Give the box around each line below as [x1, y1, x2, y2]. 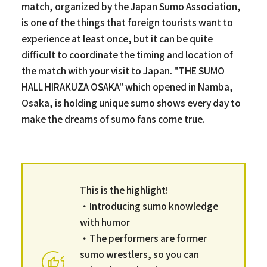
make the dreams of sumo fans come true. [21, 111, 205, 125]
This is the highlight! [79, 182, 168, 196]
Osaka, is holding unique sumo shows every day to [21, 95, 241, 109]
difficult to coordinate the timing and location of [21, 47, 233, 61]
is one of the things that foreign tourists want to [21, 15, 233, 29]
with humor [79, 215, 130, 228]
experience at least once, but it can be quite [21, 31, 213, 45]
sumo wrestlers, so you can [79, 247, 199, 260]
